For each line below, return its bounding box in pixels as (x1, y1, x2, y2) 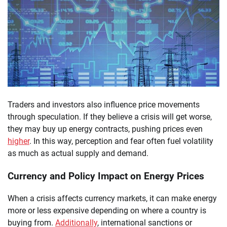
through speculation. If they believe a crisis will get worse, (8, 111, 212, 122)
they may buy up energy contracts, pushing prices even (8, 124, 203, 134)
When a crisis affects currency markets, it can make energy (8, 194, 217, 204)
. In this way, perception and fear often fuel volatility (29, 136, 213, 146)
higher (8, 136, 29, 146)
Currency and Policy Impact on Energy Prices (8, 170, 204, 182)
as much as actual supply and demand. (8, 148, 148, 158)
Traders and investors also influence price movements (8, 99, 200, 109)
